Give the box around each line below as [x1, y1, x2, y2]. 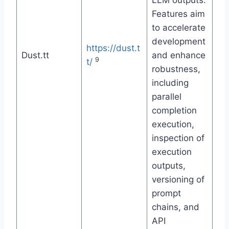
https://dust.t [86, 43, 140, 54]
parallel [151, 91, 181, 102]
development [151, 36, 205, 47]
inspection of [151, 133, 204, 144]
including [151, 78, 189, 88]
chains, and [151, 202, 199, 213]
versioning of [151, 174, 204, 185]
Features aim [151, 9, 205, 19]
